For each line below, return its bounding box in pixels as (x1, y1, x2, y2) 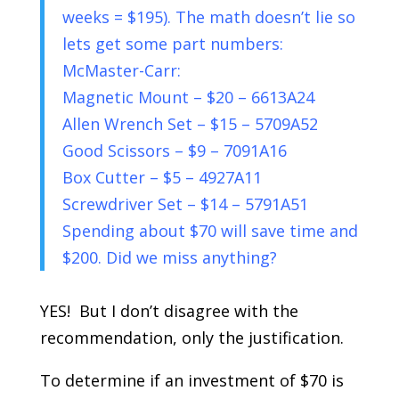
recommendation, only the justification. (39, 327, 344, 348)
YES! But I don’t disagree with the (39, 300, 298, 322)
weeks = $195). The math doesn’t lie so (61, 6, 355, 28)
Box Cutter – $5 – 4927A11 (61, 167, 262, 188)
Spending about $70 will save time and (61, 220, 358, 241)
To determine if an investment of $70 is (39, 370, 344, 391)
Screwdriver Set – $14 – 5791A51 (61, 193, 308, 215)
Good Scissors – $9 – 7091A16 (61, 140, 287, 161)
